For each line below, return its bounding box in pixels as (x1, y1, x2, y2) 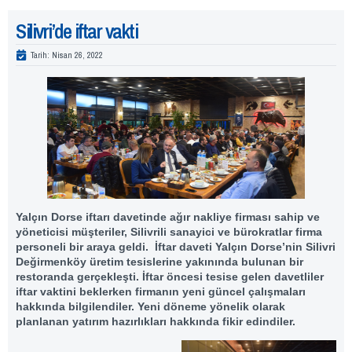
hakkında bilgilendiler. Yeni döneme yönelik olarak (16, 299, 285, 313)
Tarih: (31, 49, 49, 60)
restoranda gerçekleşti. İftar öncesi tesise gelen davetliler (16, 269, 324, 283)
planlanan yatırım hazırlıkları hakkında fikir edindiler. (16, 314, 295, 328)
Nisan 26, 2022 (52, 49, 103, 60)
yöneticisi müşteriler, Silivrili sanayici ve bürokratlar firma (16, 225, 322, 238)
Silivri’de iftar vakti (16, 16, 137, 45)
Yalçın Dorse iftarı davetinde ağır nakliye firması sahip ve (16, 210, 320, 223)
